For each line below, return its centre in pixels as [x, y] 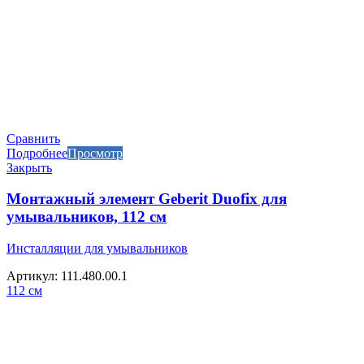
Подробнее [37, 153]
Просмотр [95, 153]
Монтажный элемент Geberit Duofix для [147, 199]
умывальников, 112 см [87, 217]
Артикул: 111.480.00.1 [67, 276]
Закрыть [29, 167]
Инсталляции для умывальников [97, 249]
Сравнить [33, 138]
